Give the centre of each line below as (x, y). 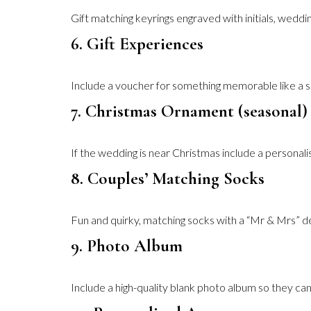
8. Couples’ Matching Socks (168, 178)
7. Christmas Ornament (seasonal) (189, 111)
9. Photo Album (127, 246)
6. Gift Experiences (137, 44)
